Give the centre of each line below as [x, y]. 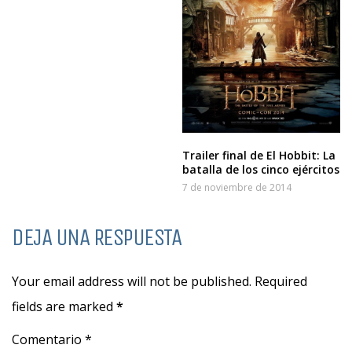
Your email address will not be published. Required [159, 281]
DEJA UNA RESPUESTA [96, 237]
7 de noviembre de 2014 [237, 187]
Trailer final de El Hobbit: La [259, 155]
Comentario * [52, 339]
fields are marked [64, 306]
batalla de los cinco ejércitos [261, 169]
